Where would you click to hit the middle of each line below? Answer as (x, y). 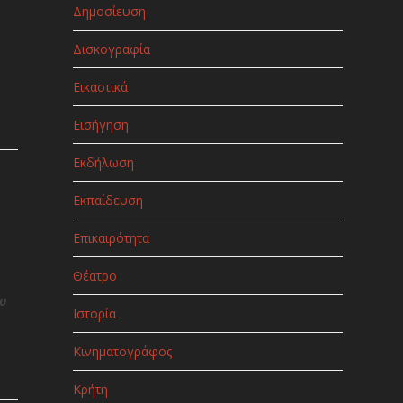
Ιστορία (94, 313)
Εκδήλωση (103, 162)
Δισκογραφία (111, 49)
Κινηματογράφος (122, 351)
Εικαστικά (100, 86)
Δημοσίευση (109, 11)
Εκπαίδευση (107, 200)
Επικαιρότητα (111, 237)
